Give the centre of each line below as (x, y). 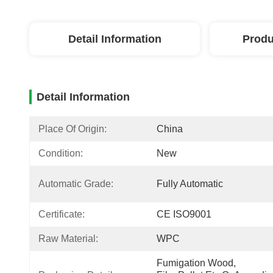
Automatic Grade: (76, 184)
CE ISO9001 (184, 214)
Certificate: (62, 214)
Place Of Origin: (73, 129)
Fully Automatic (190, 184)
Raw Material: (68, 239)
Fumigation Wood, (196, 263)
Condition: (61, 153)
